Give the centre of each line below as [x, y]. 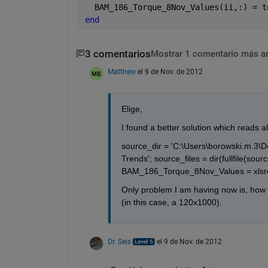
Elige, [132, 109]
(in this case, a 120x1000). [171, 202]
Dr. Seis [119, 242]
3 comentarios [118, 54]
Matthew [121, 72]
